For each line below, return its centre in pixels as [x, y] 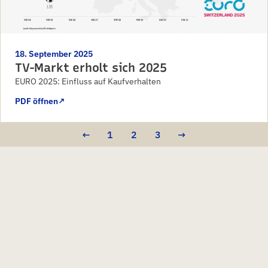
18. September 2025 [54, 54]
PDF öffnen [36, 101]
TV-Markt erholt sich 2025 [91, 67]
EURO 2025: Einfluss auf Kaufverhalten [88, 81]
